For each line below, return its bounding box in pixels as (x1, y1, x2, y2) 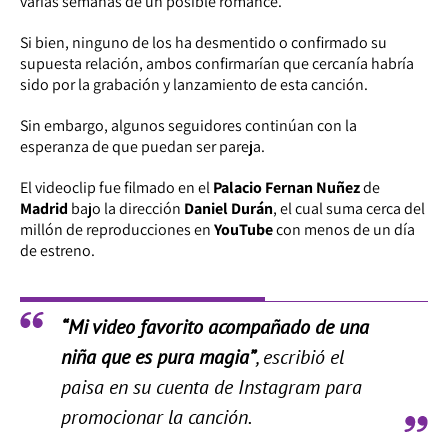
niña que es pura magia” (60, 343, 256, 370)
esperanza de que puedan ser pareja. (20, 135, 265, 157)
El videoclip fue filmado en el (20, 176, 213, 198)
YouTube (214, 218, 273, 240)
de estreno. (20, 239, 95, 261)
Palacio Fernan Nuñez (213, 176, 360, 198)
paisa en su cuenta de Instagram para (60, 373, 362, 400)
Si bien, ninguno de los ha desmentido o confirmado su (20, 31, 387, 53)
